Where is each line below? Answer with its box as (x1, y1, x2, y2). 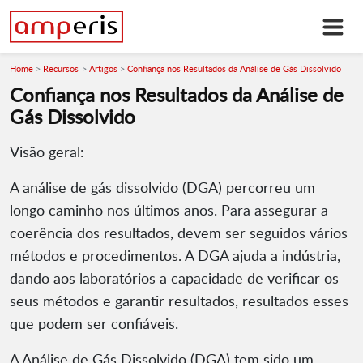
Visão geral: (10, 142, 84, 162)
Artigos (88, 62, 117, 75)
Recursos (43, 62, 79, 75)
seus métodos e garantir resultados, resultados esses (10, 291, 348, 311)
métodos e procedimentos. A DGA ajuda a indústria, (10, 246, 340, 266)
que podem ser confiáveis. (10, 314, 178, 334)
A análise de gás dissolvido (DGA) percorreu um (10, 177, 315, 198)
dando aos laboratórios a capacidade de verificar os (10, 268, 339, 288)
